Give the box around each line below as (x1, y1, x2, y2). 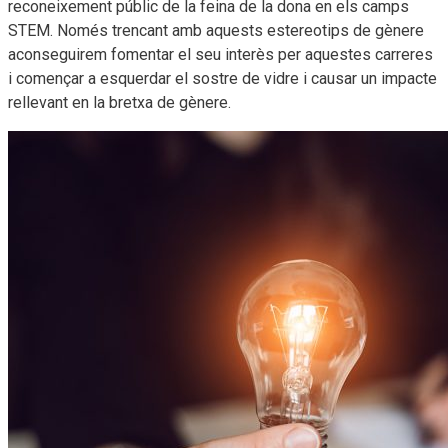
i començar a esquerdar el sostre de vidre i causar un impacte (8, 68, 437, 88)
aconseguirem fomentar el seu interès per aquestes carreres (8, 44, 433, 64)
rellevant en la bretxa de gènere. (8, 92, 231, 112)
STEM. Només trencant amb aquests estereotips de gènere (8, 20, 424, 40)
